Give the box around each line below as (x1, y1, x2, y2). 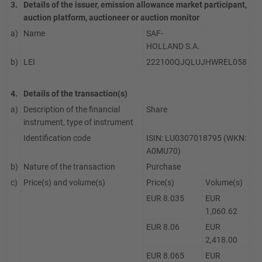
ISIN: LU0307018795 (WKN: (146, 133, 246, 143)
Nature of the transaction (23, 162, 115, 171)
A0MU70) (146, 146, 181, 156)
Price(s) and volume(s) (23, 178, 105, 187)
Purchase (146, 162, 181, 171)
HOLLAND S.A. (146, 42, 200, 51)
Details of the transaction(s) (23, 89, 127, 98)
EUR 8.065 (146, 251, 184, 260)
